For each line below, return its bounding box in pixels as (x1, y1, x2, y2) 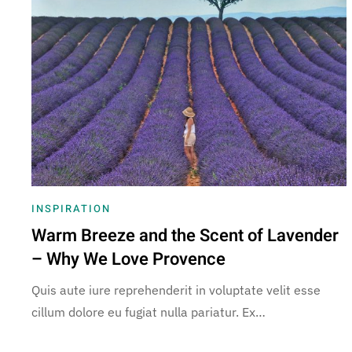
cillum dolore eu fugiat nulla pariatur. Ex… (31, 303, 266, 320)
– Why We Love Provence (31, 246, 225, 272)
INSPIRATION (31, 200, 111, 216)
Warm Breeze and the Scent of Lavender (31, 222, 339, 248)
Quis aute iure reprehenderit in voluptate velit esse (31, 281, 321, 298)
